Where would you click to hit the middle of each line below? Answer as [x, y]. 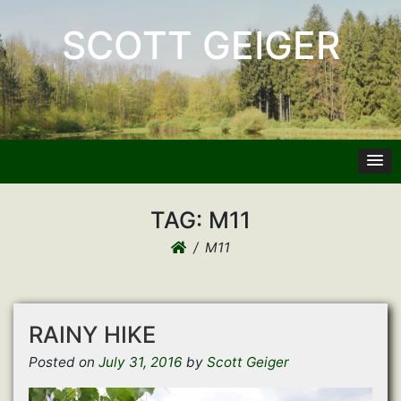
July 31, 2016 [141, 362]
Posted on [64, 362]
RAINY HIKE [92, 334]
